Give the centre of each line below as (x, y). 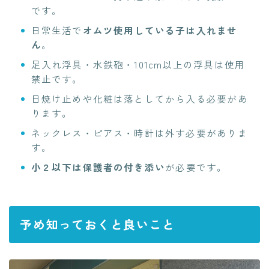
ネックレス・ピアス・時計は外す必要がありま (139, 133)
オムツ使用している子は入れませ (160, 30)
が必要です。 (196, 167)
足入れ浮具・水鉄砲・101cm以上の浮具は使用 (138, 65)
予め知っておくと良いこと (97, 225)
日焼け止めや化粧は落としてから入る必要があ (139, 99)
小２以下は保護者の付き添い (98, 167)
